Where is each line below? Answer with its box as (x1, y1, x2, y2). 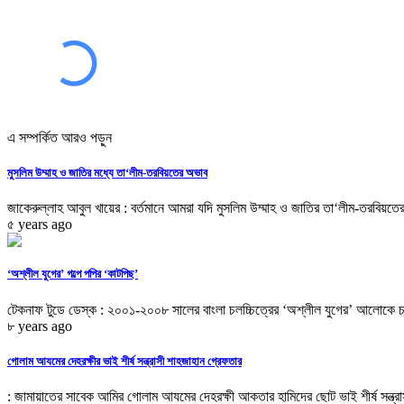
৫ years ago (7, 216, 72, 233)
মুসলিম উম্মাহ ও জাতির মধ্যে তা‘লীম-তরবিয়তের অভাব (7, 166, 207, 180)
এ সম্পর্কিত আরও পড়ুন (7, 129, 112, 145)
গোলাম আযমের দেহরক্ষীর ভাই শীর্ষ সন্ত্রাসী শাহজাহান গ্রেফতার (7, 353, 242, 368)
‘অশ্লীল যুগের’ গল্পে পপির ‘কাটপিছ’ (7, 267, 138, 281)
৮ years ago (7, 317, 72, 334)
